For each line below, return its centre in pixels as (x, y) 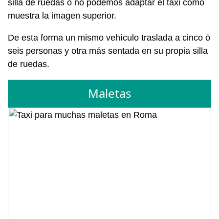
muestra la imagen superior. (62, 15)
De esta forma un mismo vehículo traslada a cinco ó (109, 37)
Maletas (109, 93)
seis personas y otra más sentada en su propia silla (108, 51)
